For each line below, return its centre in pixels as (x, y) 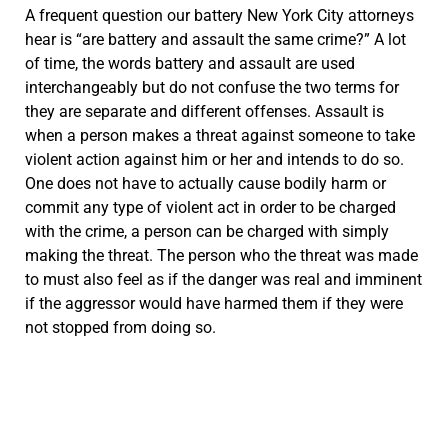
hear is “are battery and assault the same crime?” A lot (215, 40)
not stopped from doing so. (120, 328)
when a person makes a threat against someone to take (220, 136)
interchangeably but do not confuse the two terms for (212, 88)
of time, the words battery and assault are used (190, 64)
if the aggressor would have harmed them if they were (214, 304)
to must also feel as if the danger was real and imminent (223, 280)
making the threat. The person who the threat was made (221, 256)
